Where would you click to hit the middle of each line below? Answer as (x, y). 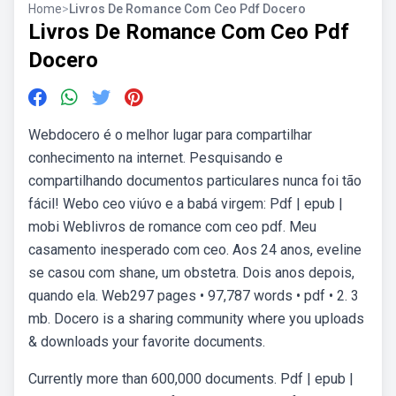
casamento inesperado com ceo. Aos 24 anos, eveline (195, 250)
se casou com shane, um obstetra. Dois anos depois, (191, 273)
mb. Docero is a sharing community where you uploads (196, 319)
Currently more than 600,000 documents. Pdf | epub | (191, 379)
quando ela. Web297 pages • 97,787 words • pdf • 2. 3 (194, 296)
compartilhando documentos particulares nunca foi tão (195, 181)
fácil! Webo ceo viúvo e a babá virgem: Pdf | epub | (186, 204)
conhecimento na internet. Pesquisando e (156, 158)
